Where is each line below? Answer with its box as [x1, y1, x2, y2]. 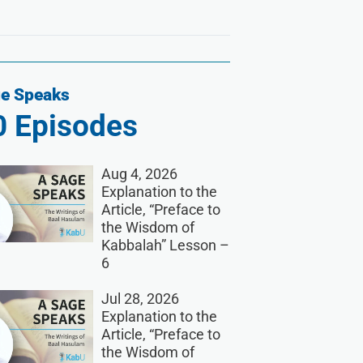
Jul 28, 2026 [100, 290, 179, 308]
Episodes [6, 109, 138, 144]
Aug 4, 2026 [100, 165, 177, 183]
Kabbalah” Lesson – [100, 237, 229, 254]
